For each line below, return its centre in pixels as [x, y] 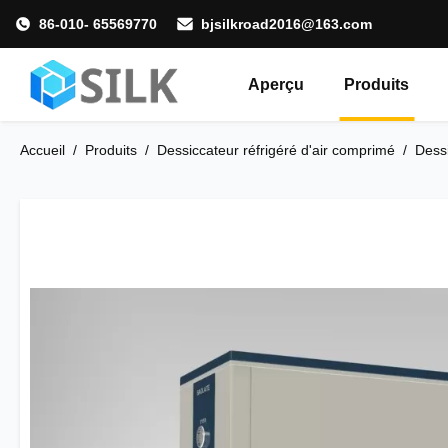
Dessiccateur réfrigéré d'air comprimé [276, 150]
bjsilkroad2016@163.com [286, 24]
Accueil [42, 150]
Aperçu [276, 84]
